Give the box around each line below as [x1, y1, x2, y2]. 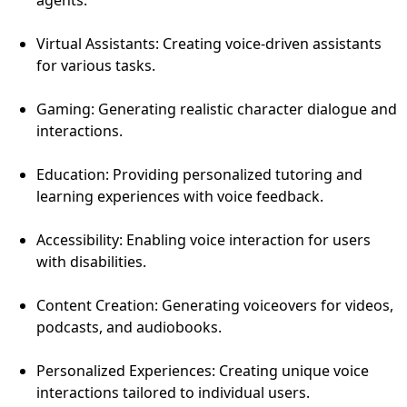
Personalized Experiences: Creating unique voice [36, 360, 369, 381]
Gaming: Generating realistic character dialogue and [36, 98, 397, 119]
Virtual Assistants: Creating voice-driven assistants [36, 33, 382, 54]
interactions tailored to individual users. [36, 382, 310, 402]
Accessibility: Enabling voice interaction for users [36, 229, 371, 250]
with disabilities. [36, 251, 146, 272]
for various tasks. [36, 55, 155, 75]
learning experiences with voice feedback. [36, 185, 323, 206]
